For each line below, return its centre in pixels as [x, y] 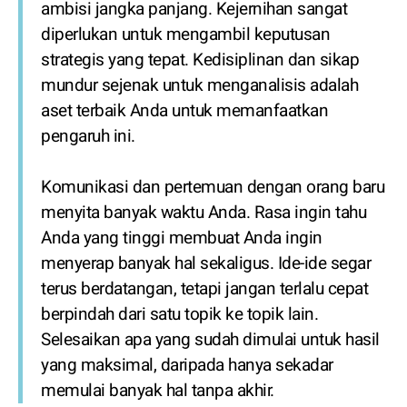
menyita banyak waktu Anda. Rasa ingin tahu [203, 213]
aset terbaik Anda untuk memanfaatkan [184, 111]
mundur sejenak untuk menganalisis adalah [199, 86]
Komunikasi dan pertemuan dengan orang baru [213, 188]
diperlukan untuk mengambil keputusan [185, 35]
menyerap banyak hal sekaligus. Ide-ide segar [206, 264]
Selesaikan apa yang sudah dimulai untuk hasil [210, 340]
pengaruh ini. [88, 137]
